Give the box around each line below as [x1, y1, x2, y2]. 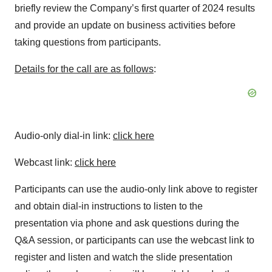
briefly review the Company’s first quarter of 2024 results [15, 3, 255, 13]
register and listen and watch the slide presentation [15, 252, 233, 262]
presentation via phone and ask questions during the [15, 218, 239, 228]
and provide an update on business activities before [15, 20, 236, 30]
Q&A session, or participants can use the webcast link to [15, 235, 254, 245]
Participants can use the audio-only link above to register [15, 184, 257, 194]
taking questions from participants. [15, 37, 161, 47]
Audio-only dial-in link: [15, 131, 113, 141]
